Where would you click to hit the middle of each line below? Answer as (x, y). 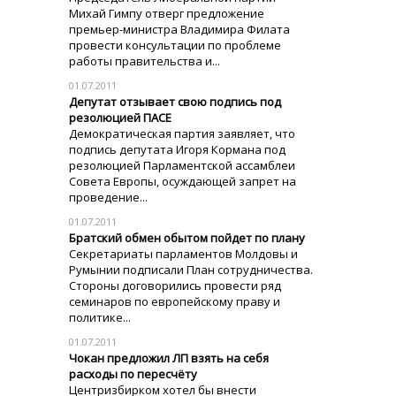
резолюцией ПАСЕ (120, 118)
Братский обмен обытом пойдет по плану (187, 238)
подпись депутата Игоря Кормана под (177, 149)
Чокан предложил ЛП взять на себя (169, 358)
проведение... (108, 197)
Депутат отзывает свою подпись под (175, 102)
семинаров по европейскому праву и (175, 301)
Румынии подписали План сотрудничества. (191, 270)
